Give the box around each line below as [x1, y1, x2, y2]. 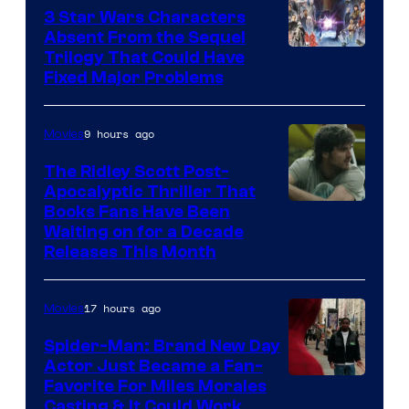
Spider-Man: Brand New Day [44, 336, 280, 357]
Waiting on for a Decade [44, 222, 244, 243]
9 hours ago [84, 126, 154, 142]
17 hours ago [84, 300, 161, 317]
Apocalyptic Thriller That [44, 182, 256, 203]
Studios [288, 338, 347, 363]
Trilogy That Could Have [44, 47, 245, 68]
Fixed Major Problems [44, 68, 224, 89]
